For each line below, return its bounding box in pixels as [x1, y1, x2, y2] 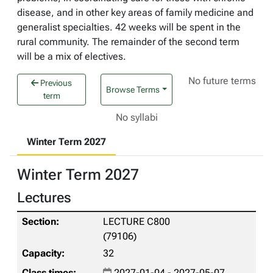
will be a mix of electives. [17, 51, 126, 62]
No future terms [188, 75, 257, 87]
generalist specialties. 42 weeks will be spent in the [17, 21, 241, 33]
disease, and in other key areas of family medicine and [17, 7, 253, 18]
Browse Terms [106, 84, 160, 94]
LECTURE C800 [103, 216, 170, 227]
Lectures [17, 189, 71, 206]
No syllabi [115, 112, 158, 123]
